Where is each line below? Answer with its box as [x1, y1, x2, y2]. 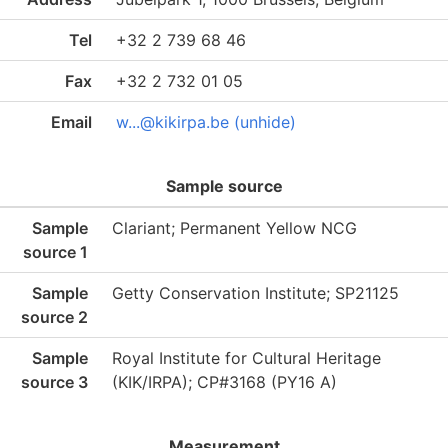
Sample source [165, 176, 283, 196]
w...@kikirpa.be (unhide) [116, 112, 296, 132]
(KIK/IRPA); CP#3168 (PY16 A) [112, 372, 337, 392]
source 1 [23, 242, 88, 262]
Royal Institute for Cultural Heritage [112, 348, 381, 368]
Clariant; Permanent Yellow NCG [112, 218, 357, 238]
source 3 [21, 372, 88, 392]
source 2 [21, 307, 88, 327]
